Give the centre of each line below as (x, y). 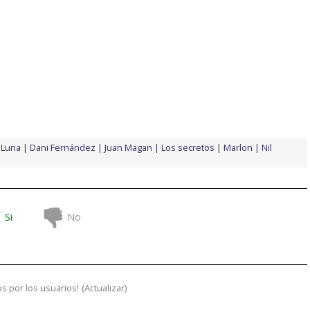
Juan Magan (128, 147)
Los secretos (188, 147)
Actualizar (104, 288)
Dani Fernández (63, 147)
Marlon (238, 147)
